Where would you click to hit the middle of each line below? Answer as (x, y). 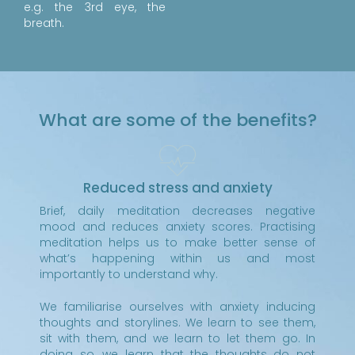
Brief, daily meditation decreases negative (177, 210)
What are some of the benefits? (177, 120)
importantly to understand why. (129, 274)
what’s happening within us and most (177, 258)
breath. (44, 23)
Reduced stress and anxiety (177, 187)
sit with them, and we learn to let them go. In (177, 338)
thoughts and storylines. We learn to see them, (177, 322)
